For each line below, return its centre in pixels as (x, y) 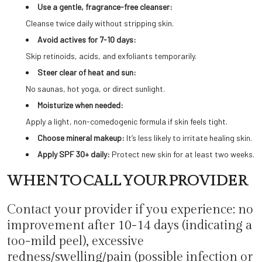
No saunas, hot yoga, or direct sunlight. (95, 89)
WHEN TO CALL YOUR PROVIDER (127, 181)
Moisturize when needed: (80, 105)
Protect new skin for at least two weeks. (183, 154)
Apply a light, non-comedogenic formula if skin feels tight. (127, 121)
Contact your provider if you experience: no (130, 210)
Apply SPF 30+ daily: (75, 154)
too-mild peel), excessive (75, 241)
